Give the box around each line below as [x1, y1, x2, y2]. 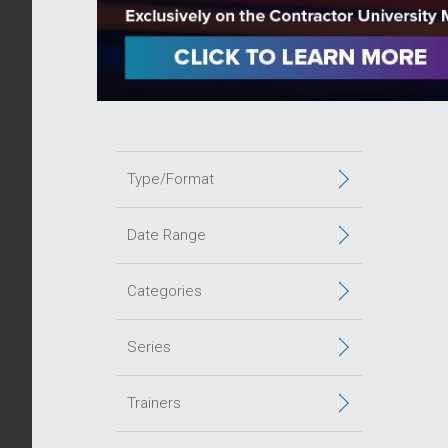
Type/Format [127, 169, 214, 188]
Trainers [127, 393, 181, 412]
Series [127, 337, 171, 356]
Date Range [127, 225, 206, 244]
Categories [127, 281, 202, 300]
